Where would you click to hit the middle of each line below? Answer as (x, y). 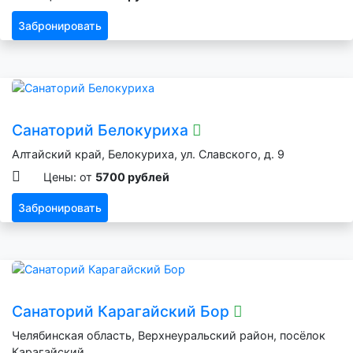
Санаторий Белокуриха (102, 130)
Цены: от (69, 176)
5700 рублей (132, 176)
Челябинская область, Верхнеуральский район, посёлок (169, 336)
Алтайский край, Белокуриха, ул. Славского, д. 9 (148, 154)
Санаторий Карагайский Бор (123, 312)
